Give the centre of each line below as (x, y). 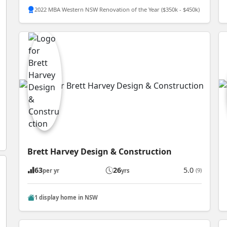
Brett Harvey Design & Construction (100, 152)
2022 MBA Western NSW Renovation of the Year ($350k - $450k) (117, 9)
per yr (51, 171)
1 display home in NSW (66, 197)
